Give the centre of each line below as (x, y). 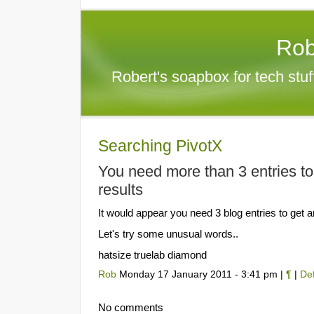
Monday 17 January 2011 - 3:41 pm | (201, 274)
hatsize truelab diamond (152, 255)
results (121, 190)
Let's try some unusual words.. (168, 234)
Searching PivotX (160, 146)
